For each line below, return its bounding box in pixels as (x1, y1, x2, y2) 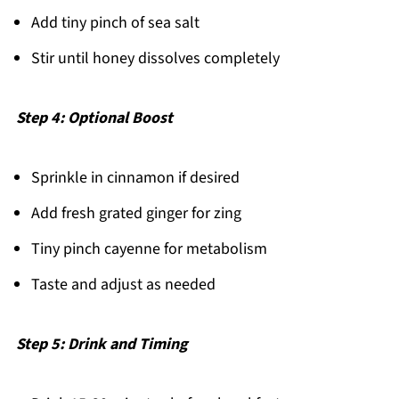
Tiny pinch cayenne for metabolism (30, 237, 267, 260)
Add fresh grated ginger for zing (30, 201, 241, 224)
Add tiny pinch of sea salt (30, 11, 199, 34)
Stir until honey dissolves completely (30, 46, 280, 69)
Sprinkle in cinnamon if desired (30, 166, 240, 189)
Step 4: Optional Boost (15, 106, 173, 129)
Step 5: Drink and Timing (15, 332, 188, 355)
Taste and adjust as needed (30, 273, 216, 296)
